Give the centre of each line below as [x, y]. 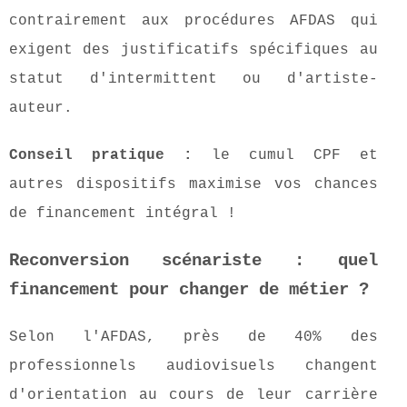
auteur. [41, 109]
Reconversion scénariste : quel [194, 261]
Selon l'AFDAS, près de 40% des [194, 338]
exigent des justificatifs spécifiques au [194, 50]
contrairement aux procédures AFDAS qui [194, 21]
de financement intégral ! [123, 214]
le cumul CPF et [285, 156]
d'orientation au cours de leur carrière [194, 396]
